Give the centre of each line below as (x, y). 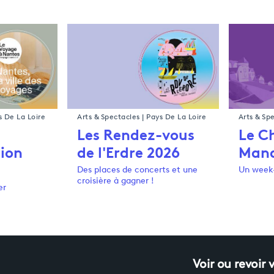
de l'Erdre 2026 (129, 151)
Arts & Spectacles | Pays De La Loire (142, 118)
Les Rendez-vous (136, 134)
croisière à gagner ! (116, 182)
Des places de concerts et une (138, 171)
